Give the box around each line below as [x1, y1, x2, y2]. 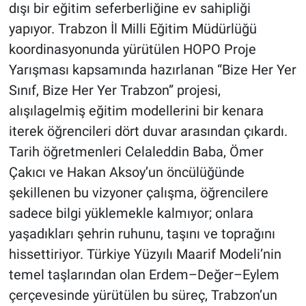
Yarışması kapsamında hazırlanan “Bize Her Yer [8, 61, 296, 79]
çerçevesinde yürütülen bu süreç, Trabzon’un [8, 287, 277, 304]
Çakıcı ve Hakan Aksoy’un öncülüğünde [8, 164, 245, 181]
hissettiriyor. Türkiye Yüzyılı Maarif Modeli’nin [8, 246, 281, 263]
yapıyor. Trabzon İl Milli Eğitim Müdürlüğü [8, 20, 257, 38]
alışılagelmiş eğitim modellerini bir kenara [8, 102, 264, 120]
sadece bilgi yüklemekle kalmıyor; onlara [8, 205, 253, 222]
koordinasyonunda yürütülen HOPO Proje [8, 41, 256, 58]
